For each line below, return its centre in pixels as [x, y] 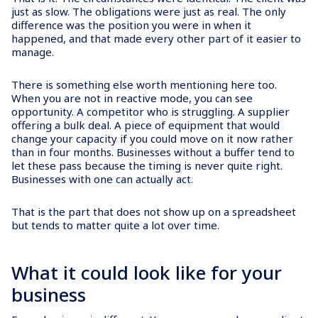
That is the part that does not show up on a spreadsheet [154, 211]
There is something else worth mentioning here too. [144, 84]
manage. [33, 51]
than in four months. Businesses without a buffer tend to [153, 152]
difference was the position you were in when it [131, 24]
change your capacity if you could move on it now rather [152, 138]
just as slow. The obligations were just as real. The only [149, 11]
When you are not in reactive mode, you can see [132, 98]
